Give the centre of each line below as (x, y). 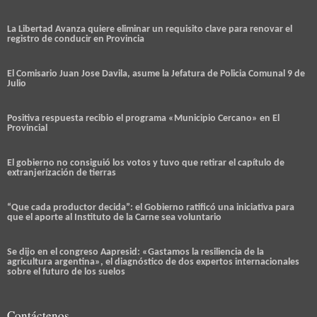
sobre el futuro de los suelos (66, 272)
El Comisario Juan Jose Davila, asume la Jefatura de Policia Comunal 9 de (156, 74)
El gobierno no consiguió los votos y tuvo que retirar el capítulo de (146, 163)
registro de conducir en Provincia (76, 40)
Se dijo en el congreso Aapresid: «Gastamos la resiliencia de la (136, 253)
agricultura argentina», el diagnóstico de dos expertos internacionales (153, 263)
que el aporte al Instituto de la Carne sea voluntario (114, 218)
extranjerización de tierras (62, 173)
